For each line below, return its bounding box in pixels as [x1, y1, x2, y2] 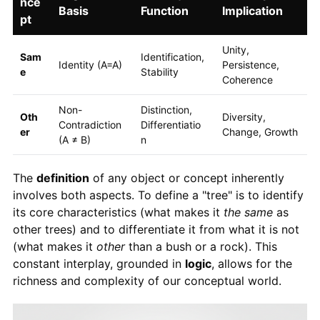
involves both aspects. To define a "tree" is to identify [12, 187, 304, 202]
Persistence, [221, 58, 279, 71]
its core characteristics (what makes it [12, 204, 224, 219]
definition [36, 170, 89, 185]
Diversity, [221, 110, 266, 123]
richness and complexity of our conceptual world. [12, 273, 281, 288]
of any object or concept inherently [89, 170, 284, 185]
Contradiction [58, 118, 121, 131]
